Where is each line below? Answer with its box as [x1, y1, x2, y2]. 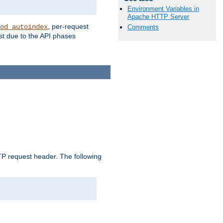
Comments [127, 23, 159, 31]
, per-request [48, 22, 89, 31]
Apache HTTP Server [127, 12, 189, 20]
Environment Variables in [127, 4, 199, 12]
